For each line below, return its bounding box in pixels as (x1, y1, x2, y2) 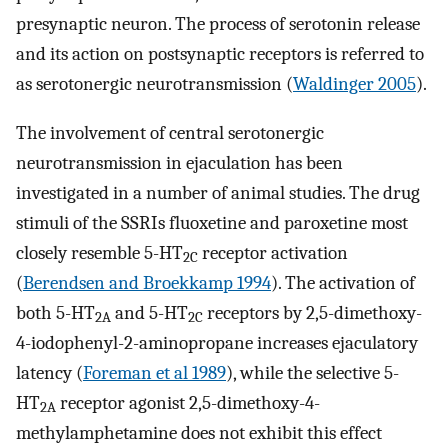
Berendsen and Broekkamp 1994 (23, 271, 271, 294)
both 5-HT (16, 301, 95, 324)
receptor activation (198, 241, 348, 264)
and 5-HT (111, 301, 188, 324)
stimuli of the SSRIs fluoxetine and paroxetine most (16, 211, 408, 234)
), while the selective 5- (226, 361, 399, 384)
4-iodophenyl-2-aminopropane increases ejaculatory (16, 331, 418, 354)
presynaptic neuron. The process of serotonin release (16, 13, 420, 36)
